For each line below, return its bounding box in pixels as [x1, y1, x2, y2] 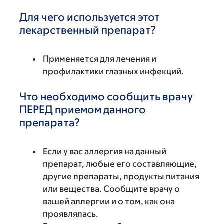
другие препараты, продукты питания [43, 171, 199, 181]
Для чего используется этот [19, 11, 160, 23]
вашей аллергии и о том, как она [43, 196, 175, 206]
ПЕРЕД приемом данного [19, 103, 146, 116]
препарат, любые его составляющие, [43, 159, 197, 169]
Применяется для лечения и [43, 54, 156, 64]
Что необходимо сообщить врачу [19, 90, 193, 103]
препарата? [19, 116, 80, 129]
